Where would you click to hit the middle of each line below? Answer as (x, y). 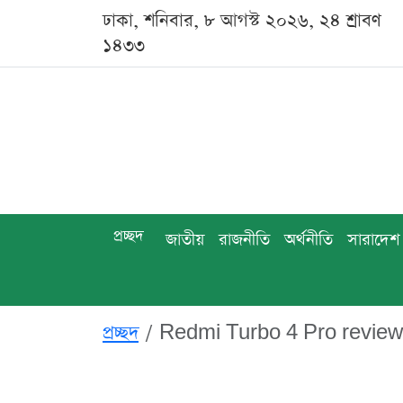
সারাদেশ (373, 240)
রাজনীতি (244, 240)
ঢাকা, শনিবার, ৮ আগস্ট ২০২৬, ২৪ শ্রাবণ (242, 21)
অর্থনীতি (309, 240)
